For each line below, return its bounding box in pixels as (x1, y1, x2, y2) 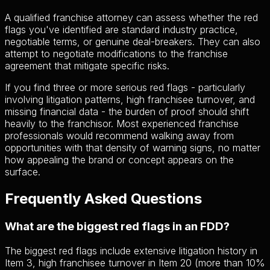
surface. (5, 166, 40, 178)
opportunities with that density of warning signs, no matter (5, 142, 260, 154)
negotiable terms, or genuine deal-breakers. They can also (5, 36, 260, 48)
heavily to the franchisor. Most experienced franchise (5, 118, 239, 130)
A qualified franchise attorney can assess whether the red (5, 11, 258, 24)
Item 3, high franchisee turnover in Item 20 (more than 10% (5, 256, 265, 269)
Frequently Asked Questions (5, 189, 202, 207)
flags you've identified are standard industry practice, (5, 24, 238, 36)
